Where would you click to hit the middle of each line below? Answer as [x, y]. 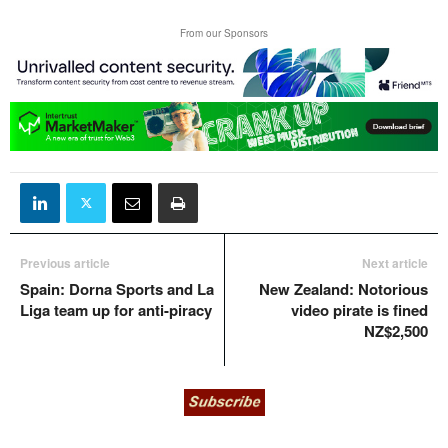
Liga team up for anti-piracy [116, 310]
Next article [395, 263]
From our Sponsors [224, 33]
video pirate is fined [359, 310]
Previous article [65, 263]
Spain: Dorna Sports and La [117, 289]
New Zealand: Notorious [343, 289]
